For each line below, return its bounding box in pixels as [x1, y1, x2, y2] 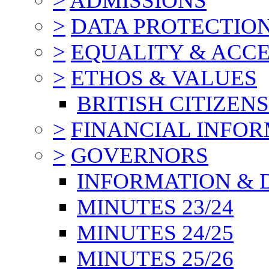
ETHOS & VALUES [71, 65, 257, 90]
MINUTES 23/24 [77, 194, 234, 219]
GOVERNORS [71, 142, 208, 168]
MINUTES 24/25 [77, 220, 234, 245]
